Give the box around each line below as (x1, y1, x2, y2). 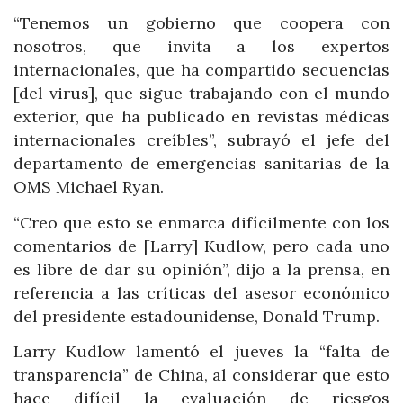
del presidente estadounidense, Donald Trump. (13, 305, 380, 327)
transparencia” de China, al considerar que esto (13, 364, 390, 386)
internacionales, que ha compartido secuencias (13, 59, 390, 81)
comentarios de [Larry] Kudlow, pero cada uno (13, 235, 390, 256)
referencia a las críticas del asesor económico (13, 282, 390, 303)
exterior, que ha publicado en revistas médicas (13, 106, 390, 128)
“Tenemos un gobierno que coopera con (13, 13, 390, 34)
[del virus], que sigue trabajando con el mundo (13, 83, 390, 104)
